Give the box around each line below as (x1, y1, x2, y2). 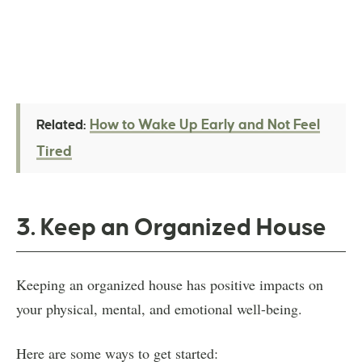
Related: (36, 117, 90, 133)
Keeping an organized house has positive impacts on (16, 274, 323, 294)
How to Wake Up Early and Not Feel (90, 116, 320, 133)
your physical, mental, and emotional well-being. (16, 298, 302, 318)
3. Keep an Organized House (16, 213, 326, 240)
